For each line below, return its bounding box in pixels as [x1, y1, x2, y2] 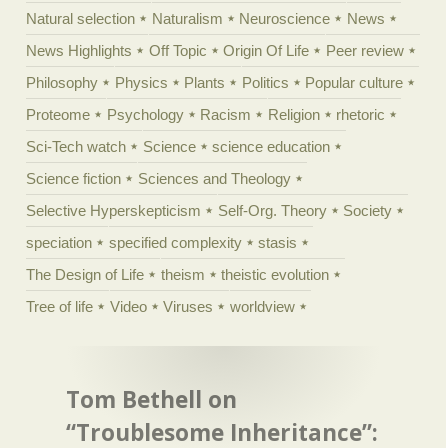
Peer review [325, 42, 404, 60]
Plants [184, 74, 226, 92]
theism [160, 266, 205, 284]
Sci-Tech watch [26, 138, 127, 156]
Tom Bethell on [66, 383, 238, 415]
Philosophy [26, 74, 99, 92]
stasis [258, 234, 298, 252]
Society [343, 202, 393, 220]
